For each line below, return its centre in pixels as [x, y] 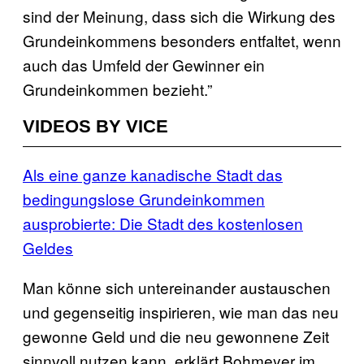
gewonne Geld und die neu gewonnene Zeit [176, 336]
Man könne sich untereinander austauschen [177, 287]
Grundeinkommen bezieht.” [117, 89]
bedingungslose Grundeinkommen [144, 198]
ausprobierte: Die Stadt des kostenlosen [163, 223]
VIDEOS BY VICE [95, 126]
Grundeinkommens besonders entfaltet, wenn [182, 40]
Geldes [48, 247]
